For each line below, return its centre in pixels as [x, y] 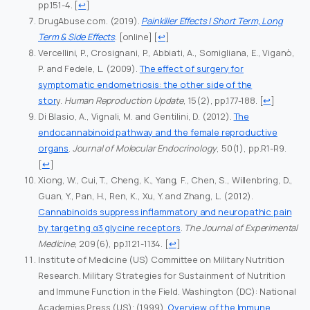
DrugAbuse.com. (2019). [90, 21]
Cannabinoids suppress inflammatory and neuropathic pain [165, 212]
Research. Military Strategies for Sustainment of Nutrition [162, 276]
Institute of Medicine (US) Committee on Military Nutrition [161, 260]
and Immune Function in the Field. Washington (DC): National [167, 292]
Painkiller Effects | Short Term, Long [212, 21]
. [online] [134, 37]
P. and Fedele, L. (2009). [89, 69]
